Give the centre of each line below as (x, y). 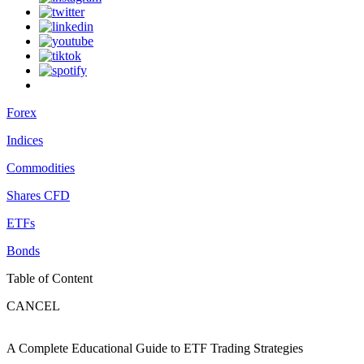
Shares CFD (38, 196)
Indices (25, 141)
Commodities (41, 168)
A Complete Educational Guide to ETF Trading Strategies (155, 349)
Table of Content (50, 279)
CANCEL (33, 306)
